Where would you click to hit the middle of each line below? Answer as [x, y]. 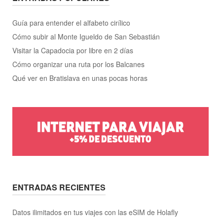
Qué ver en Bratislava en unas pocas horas [80, 78]
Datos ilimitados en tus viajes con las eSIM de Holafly [95, 212]
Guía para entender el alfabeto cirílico [71, 22]
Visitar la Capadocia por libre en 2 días [73, 50]
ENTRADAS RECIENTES [59, 187]
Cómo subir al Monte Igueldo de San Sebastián [86, 36]
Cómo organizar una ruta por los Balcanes [78, 64]
